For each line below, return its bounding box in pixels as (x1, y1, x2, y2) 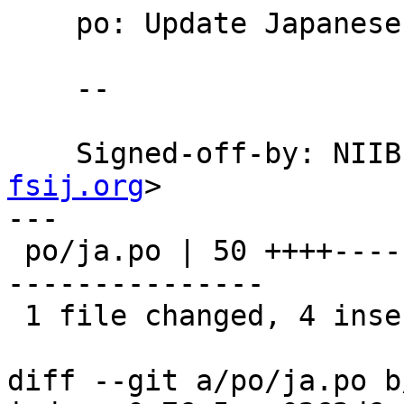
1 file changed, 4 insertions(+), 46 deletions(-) (7, 299, 24, 333)
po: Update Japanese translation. (7, 7, 76, 41)
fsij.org (7, 170, 144, 203)
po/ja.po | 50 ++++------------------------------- (7, 234, 24, 268)
